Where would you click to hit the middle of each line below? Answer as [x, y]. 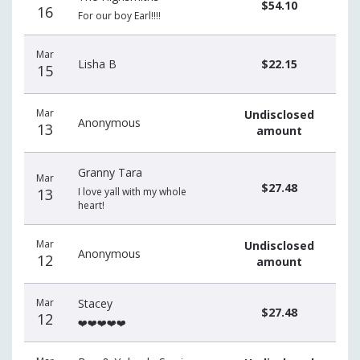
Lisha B [97, 64]
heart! [91, 205]
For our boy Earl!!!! [119, 16]
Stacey [95, 303]
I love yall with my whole [132, 192]
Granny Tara [110, 172]
